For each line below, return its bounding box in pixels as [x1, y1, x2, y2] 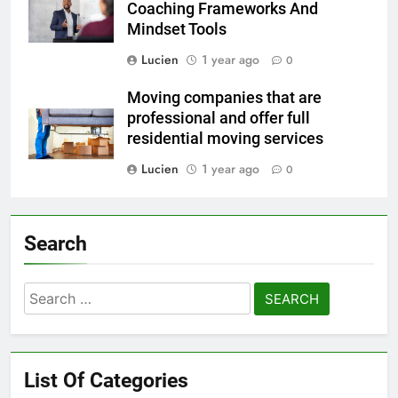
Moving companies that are [127, 89, 322, 107]
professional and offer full [127, 109, 310, 128]
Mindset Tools [127, 20, 227, 39]
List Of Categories [24, 368, 188, 394]
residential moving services [127, 130, 323, 148]
